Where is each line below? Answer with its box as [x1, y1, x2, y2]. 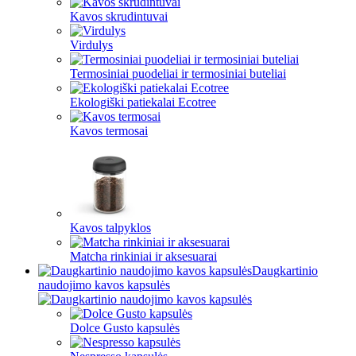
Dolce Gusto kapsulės [70, 321, 180, 335]
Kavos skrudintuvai [70, 10, 168, 23]
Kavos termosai [70, 124, 148, 137]
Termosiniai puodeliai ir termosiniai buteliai [70, 67, 286, 80]
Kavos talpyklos [70, 221, 151, 234]
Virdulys [70, 38, 113, 52]
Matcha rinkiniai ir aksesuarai [70, 250, 217, 263]
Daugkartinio [252, 264, 318, 277]
